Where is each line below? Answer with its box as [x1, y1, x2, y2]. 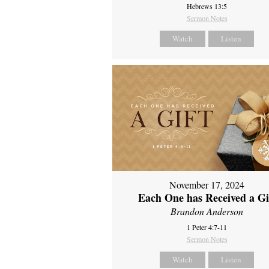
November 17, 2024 [169, 178, 245, 192]
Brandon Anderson [171, 205, 244, 218]
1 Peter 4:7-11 [187, 222, 228, 232]
